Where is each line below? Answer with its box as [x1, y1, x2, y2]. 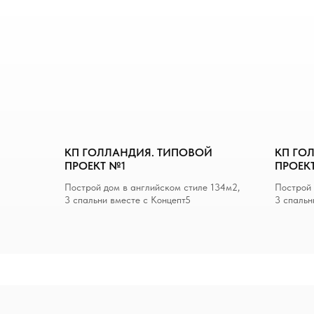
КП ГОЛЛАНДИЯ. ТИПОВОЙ [64, 146, 212, 159]
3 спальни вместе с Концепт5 [64, 194, 191, 205]
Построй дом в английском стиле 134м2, [64, 182, 240, 193]
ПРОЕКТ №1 [64, 159, 125, 172]
